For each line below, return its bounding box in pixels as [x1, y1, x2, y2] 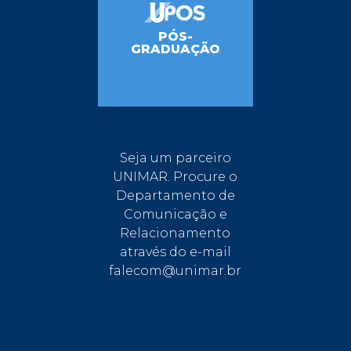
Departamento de [115, 188, 235, 204]
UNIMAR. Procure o [113, 169, 238, 185]
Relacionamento [120, 226, 231, 241]
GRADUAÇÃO [130, 42, 220, 57]
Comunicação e [123, 207, 227, 223]
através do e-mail [119, 244, 231, 260]
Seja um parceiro [119, 150, 231, 166]
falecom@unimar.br [109, 263, 242, 279]
